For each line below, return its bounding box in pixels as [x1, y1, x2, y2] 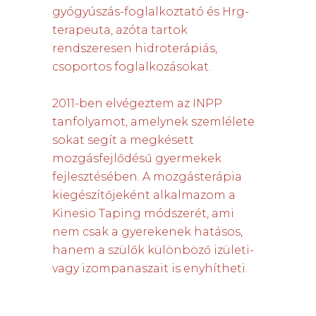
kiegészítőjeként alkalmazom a [52, 188, 236, 202]
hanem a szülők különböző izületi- [52, 243, 254, 257]
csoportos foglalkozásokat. [52, 60, 211, 73]
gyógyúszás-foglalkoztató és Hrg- [52, 5, 249, 18]
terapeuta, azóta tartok [52, 23, 188, 37]
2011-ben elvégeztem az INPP [52, 97, 222, 110]
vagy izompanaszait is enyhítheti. [52, 262, 248, 275]
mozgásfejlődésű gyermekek [52, 152, 221, 165]
